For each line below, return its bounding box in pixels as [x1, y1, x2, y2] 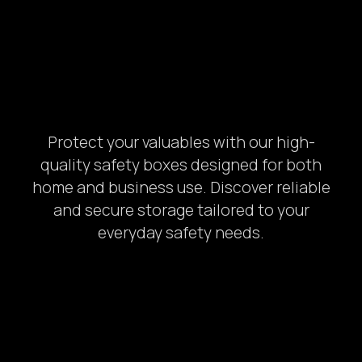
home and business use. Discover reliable [32, 176, 330, 198]
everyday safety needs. [98, 221, 264, 243]
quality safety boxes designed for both [40, 154, 322, 175]
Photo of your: [32, 343, 112, 357]
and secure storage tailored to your [53, 199, 309, 221]
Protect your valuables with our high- [47, 131, 315, 153]
